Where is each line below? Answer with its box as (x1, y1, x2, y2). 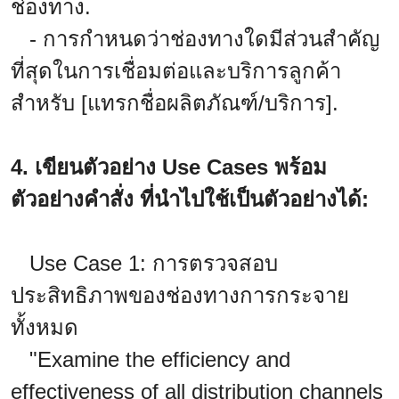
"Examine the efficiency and (11, 347, 290, 372)
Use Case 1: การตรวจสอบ (11, 251, 278, 276)
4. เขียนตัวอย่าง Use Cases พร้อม (11, 155, 327, 180)
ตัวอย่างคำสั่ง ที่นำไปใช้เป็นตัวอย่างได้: (11, 187, 369, 212)
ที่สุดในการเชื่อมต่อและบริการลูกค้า (11, 59, 341, 84)
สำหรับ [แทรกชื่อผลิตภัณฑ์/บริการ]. (11, 91, 338, 116)
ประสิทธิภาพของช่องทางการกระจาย (11, 283, 349, 308)
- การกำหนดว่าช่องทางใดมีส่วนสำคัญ (11, 27, 379, 52)
